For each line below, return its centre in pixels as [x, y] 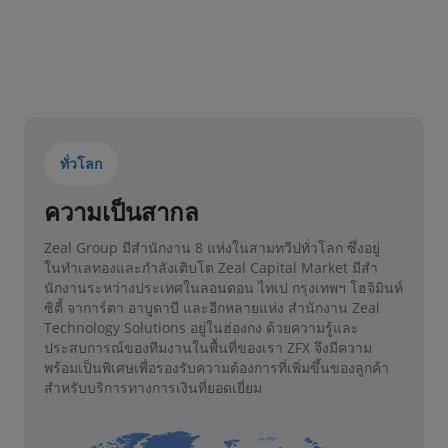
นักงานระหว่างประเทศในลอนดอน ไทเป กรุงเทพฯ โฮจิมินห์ [223, 287]
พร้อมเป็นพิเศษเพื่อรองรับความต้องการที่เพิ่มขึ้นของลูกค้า [216, 367]
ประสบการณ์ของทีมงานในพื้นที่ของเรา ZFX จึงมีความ [208, 347]
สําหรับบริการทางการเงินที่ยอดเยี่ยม [153, 387]
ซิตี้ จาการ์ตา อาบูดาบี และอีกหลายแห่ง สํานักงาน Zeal [212, 307]
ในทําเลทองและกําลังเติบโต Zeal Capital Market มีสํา [211, 267]
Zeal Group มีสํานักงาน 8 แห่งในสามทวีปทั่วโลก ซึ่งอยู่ [212, 247]
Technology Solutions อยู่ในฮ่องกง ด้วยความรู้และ [201, 327]
